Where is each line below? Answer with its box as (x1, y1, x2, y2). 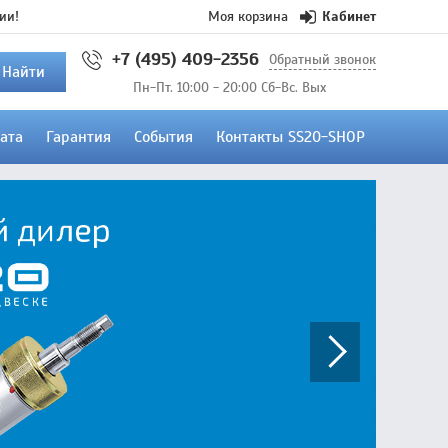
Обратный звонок (269, 50, 376, 68)
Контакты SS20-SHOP (215, 127, 365, 147)
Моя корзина (208, 8, 288, 25)
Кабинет (322, 8, 376, 25)
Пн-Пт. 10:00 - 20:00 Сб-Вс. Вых (132, 79, 326, 96)
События (133, 127, 193, 147)
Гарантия (45, 127, 111, 147)
